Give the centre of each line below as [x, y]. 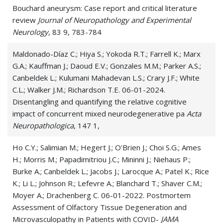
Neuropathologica [43, 126]
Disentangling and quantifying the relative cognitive [100, 102]
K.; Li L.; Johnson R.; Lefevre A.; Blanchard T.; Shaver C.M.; [107, 183]
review [25, 20]
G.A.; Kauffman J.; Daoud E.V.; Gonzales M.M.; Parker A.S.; [107, 66]
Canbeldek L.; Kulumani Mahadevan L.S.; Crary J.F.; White [106, 78]
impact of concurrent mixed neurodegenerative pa [100, 114]
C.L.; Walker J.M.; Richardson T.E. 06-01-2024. [89, 90]
